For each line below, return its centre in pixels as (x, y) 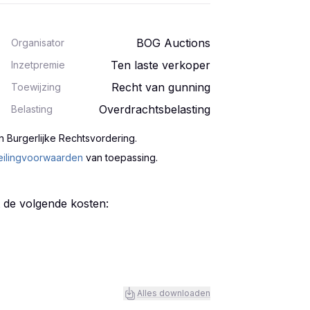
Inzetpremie (38, 65)
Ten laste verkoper (161, 65)
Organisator (38, 43)
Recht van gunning (161, 87)
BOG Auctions (173, 43)
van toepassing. (122, 157)
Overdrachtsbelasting (155, 109)
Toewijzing (36, 87)
